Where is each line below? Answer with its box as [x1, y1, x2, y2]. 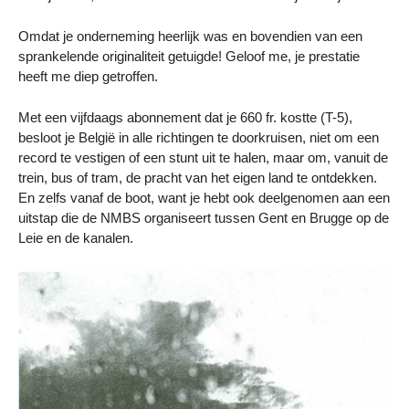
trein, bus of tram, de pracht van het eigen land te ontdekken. [18, 169, 377, 185]
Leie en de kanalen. [18, 229, 133, 246]
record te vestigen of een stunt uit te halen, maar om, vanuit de [18, 149, 388, 165]
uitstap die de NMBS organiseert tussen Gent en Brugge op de [18, 209, 389, 225]
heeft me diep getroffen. [18, 68, 158, 84]
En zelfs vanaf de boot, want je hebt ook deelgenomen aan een [18, 189, 390, 205]
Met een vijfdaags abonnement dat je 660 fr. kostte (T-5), [18, 109, 352, 125]
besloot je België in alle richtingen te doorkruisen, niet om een [18, 129, 379, 145]
